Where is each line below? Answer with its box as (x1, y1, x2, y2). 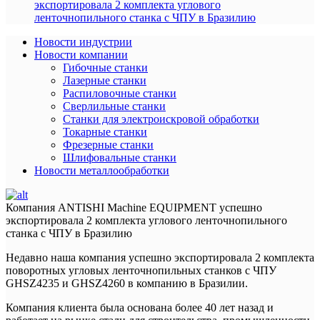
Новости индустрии (34, 36, 132, 48)
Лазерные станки (63, 74, 146, 86)
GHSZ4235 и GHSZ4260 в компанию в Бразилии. (6, 277, 248, 289)
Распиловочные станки (63, 87, 176, 99)
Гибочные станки (63, 61, 148, 74)
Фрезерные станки (63, 139, 154, 151)
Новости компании (34, 49, 128, 61)
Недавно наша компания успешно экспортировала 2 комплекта (6, 251, 314, 264)
